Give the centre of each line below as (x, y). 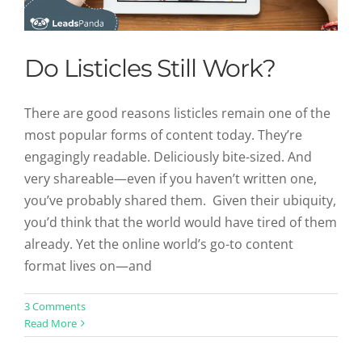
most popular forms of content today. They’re (163, 135)
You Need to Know (181, 333)
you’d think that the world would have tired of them (181, 222)
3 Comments (55, 306)
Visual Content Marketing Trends (181, 306)
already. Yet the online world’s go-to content (159, 244)
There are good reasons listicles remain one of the (177, 113)
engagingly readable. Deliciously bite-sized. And (168, 156)
